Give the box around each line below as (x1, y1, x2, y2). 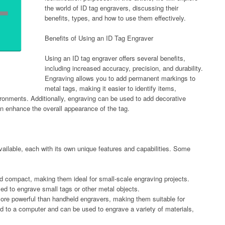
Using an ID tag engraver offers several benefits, (45, 53, 185, 63)
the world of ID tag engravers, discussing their (45, 3, 178, 13)
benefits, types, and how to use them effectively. (45, 13, 186, 23)
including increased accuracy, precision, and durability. (45, 63, 203, 73)
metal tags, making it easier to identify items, (45, 83, 176, 93)
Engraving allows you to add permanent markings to (45, 73, 195, 83)
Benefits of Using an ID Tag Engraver (45, 33, 153, 43)
